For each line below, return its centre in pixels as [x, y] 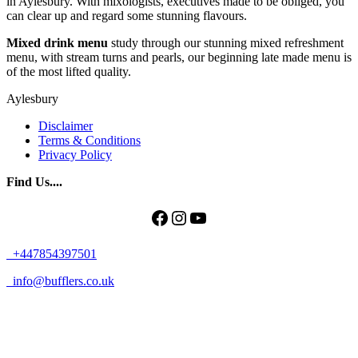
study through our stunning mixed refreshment [226, 42]
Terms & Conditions [89, 140]
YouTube [223, 217]
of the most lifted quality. [69, 71]
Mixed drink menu [57, 42]
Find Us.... [34, 181]
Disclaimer [66, 125]
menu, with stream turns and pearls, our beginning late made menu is [179, 57]
